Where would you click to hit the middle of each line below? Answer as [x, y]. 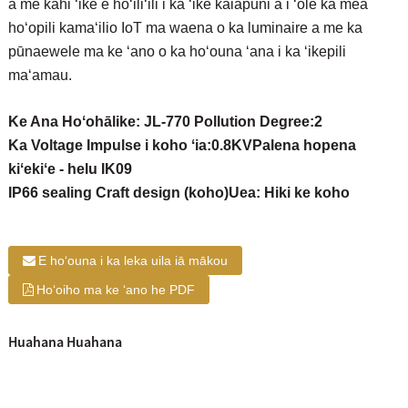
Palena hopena [304, 146]
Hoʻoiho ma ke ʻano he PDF [115, 290]
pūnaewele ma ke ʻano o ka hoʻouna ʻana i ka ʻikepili [177, 52]
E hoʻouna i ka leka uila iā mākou [133, 261]
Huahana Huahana [65, 342]
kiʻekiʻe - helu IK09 [70, 169]
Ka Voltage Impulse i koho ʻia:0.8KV [130, 146]
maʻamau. [40, 76]
